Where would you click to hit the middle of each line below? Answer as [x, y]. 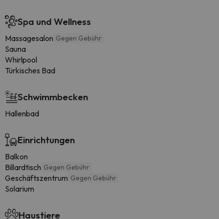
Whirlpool [21, 60]
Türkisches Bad [30, 70]
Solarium [20, 189]
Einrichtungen [46, 140]
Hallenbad [22, 113]
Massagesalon [29, 38]
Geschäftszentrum [36, 178]
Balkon [16, 156]
